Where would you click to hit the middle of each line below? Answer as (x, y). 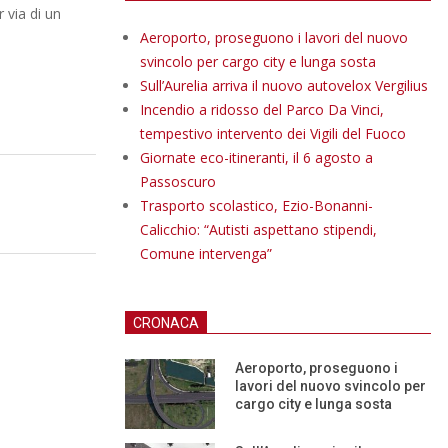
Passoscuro (178, 181)
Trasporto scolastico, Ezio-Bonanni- (256, 205)
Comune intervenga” (206, 253)
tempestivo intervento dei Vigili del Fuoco (273, 133)
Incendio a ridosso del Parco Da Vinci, (262, 109)
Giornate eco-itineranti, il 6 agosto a (256, 157)
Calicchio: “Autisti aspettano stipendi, (258, 229)
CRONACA (166, 323)
